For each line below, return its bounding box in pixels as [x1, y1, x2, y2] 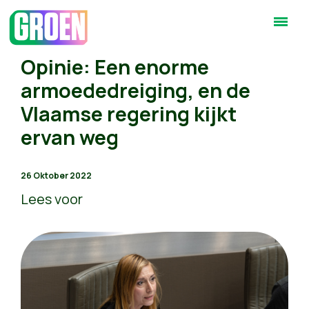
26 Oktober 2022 [21, 170, 92, 181]
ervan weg [21, 123, 119, 151]
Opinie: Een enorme [21, 53, 209, 81]
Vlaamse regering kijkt [21, 100, 237, 128]
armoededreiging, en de [21, 77, 250, 104]
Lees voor [21, 190, 83, 208]
